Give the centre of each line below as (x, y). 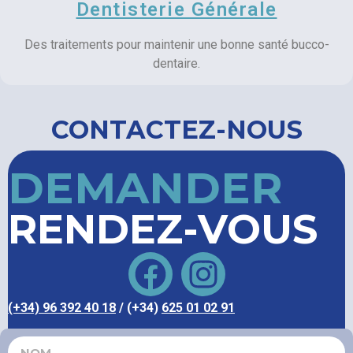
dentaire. (176, 63)
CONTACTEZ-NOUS (176, 129)
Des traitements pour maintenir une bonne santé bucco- (176, 44)
